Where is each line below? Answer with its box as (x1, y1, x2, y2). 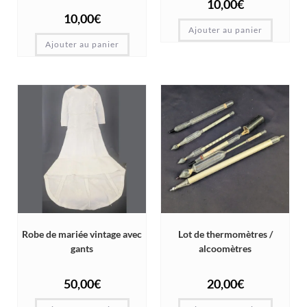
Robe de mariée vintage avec (22, 228, 142, 241)
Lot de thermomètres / (177, 228, 273, 241)
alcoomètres (199, 243, 251, 255)
